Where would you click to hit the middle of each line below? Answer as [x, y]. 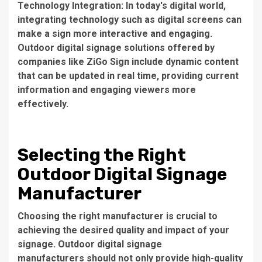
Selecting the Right [102, 155]
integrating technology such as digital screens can [130, 19]
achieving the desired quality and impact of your [123, 230]
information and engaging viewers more [107, 89]
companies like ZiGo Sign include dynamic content [128, 61]
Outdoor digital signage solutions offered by [116, 47]
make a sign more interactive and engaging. [115, 33]
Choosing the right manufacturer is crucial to [118, 216]
